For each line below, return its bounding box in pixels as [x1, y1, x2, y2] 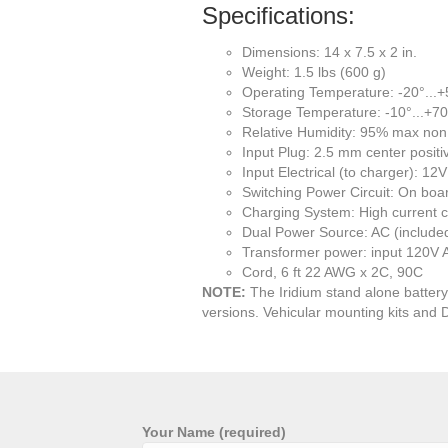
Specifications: [202, 2, 355, 29]
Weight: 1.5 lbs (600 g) [242, 64, 386, 80]
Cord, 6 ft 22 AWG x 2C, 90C [242, 264, 423, 280]
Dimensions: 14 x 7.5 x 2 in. [242, 44, 417, 60]
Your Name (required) [142, 424, 286, 440]
